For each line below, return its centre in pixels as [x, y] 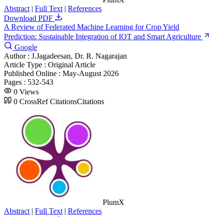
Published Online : [33, 73]
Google [25, 47]
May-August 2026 [91, 73]
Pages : [16, 82]
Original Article [72, 64]
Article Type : [26, 64]
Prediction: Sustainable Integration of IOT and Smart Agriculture [103, 36]
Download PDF [29, 18]
